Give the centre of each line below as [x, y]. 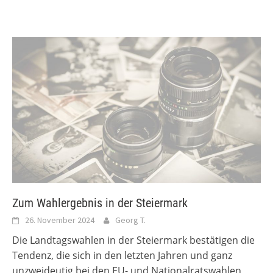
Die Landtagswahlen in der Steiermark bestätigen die [133, 240]
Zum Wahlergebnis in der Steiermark [100, 203]
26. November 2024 [60, 220]
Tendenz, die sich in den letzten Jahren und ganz [122, 256]
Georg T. [130, 220]
